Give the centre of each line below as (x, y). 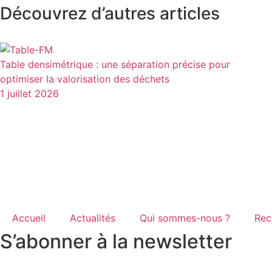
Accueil (29, 218)
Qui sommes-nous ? (185, 218)
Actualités (93, 218)
